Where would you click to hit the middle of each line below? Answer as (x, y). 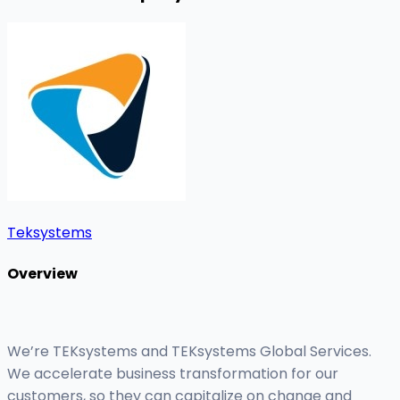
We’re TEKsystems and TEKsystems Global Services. (189, 352)
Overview (42, 273)
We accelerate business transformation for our (173, 374)
